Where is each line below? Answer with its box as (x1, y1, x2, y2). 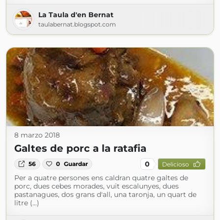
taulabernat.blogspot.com (38, 21, 116, 28)
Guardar (64, 160, 88, 167)
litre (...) (14, 198, 39, 207)
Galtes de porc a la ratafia (14, 142, 146, 154)
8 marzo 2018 (14, 131, 60, 139)
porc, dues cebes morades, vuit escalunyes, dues (14, 182, 179, 191)
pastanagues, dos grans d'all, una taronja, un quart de (14, 190, 196, 199)
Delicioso (162, 160, 189, 168)
